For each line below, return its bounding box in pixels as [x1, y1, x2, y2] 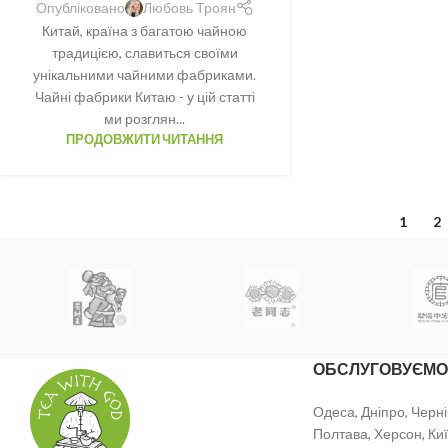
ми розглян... [104, 110, 186, 128]
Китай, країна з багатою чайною [42, 22, 248, 40]
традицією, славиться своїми [51, 44, 238, 62]
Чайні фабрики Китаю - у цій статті [34, 88, 255, 106]
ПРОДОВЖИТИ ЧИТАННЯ [66, 132, 224, 148]
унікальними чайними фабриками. [33, 66, 257, 84]
